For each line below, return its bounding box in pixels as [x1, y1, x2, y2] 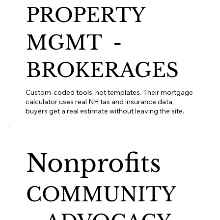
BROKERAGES [26, 58, 179, 83]
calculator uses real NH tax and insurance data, [26, 97, 174, 106]
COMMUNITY [26, 182, 181, 207]
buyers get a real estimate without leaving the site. [26, 106, 185, 115]
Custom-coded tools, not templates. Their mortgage [26, 87, 193, 97]
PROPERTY [26, 3, 144, 28]
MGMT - [26, 30, 128, 55]
